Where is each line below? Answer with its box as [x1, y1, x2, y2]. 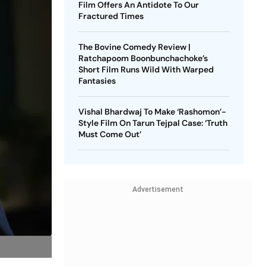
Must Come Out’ [78, 129, 141, 140]
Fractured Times [78, 11, 144, 21]
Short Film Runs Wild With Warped [78, 64, 214, 75]
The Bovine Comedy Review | [78, 42, 191, 52]
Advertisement [132, 185, 183, 194]
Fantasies [78, 75, 116, 86]
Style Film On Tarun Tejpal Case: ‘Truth [78, 118, 227, 128]
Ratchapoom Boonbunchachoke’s [78, 53, 208, 64]
